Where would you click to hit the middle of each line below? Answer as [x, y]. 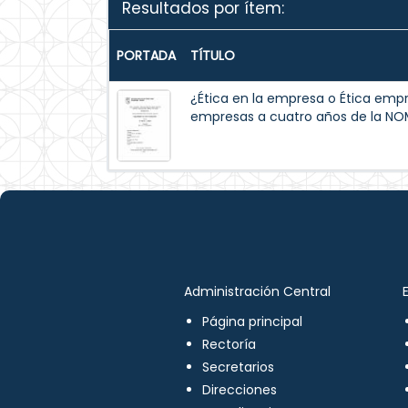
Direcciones [239, 390]
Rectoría [229, 344]
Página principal [252, 321]
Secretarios [238, 367]
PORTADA [146, 56]
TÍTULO [213, 56]
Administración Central [257, 291]
